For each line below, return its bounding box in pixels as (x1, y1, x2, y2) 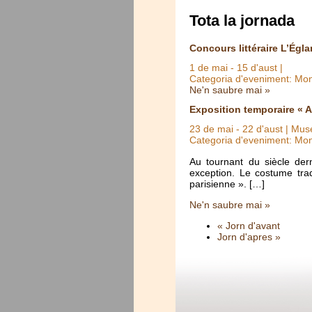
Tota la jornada (189, 12, 295, 30)
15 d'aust (237, 62, 277, 74)
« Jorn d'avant (217, 220, 280, 232)
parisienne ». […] (189, 178, 265, 189)
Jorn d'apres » (217, 231, 281, 243)
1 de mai (189, 62, 228, 74)
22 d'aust (242, 123, 283, 135)
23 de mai (189, 123, 233, 135)
